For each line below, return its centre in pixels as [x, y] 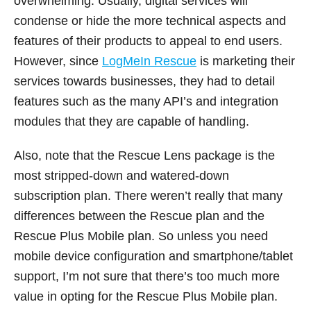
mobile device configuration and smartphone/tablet [153, 256]
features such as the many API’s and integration [146, 101]
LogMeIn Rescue [149, 61]
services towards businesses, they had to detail [144, 81]
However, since [58, 61]
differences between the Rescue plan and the [139, 216]
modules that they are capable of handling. [132, 121]
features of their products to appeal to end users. [148, 41]
